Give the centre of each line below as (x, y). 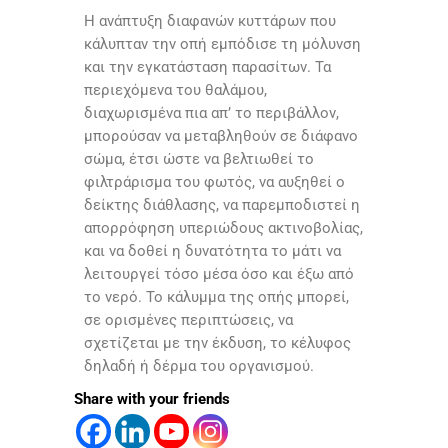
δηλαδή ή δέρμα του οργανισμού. (199, 366)
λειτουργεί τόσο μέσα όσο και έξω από (219, 274)
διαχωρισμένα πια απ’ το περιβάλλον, (211, 113)
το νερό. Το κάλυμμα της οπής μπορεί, (216, 297)
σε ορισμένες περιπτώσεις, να (188, 320)
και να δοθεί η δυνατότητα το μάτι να (212, 251)
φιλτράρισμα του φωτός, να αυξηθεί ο (214, 182)
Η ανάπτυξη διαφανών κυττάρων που (210, 21)
